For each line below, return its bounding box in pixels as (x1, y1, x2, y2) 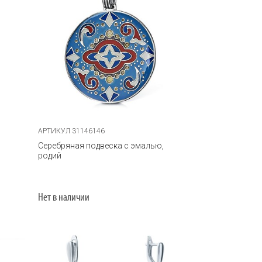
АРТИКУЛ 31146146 (38, 126, 105, 135)
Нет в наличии (38, 192, 90, 204)
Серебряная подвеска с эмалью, (38, 140, 164, 150)
